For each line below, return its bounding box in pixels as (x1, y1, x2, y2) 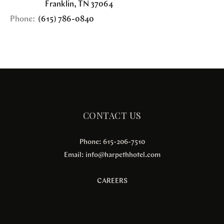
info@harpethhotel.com (85, 151, 160, 159)
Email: (63, 151, 85, 159)
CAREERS (96, 177, 127, 185)
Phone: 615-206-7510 (79, 138, 145, 146)
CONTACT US (82, 109, 141, 122)
